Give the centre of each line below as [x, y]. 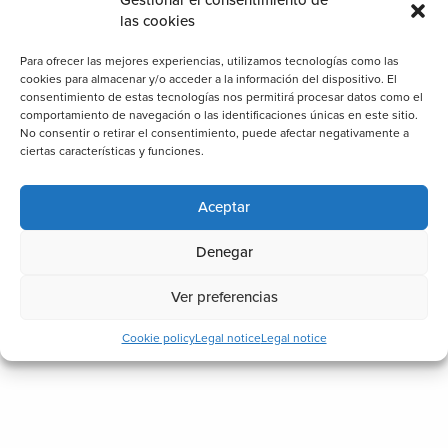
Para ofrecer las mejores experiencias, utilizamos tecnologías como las [209, 60]
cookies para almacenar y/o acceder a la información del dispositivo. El [208, 78]
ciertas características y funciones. [112, 150]
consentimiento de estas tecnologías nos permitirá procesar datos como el [221, 96]
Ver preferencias [224, 297]
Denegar [224, 252]
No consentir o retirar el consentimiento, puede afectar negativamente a [214, 132]
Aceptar [224, 207]
